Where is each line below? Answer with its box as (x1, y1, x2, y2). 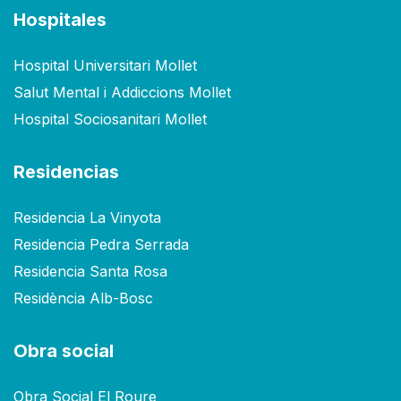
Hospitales (13, 9, 107, 31)
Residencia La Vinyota (13, 209, 161, 227)
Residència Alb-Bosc (13, 289, 153, 308)
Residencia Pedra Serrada (13, 235, 189, 254)
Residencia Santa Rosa (13, 262, 167, 281)
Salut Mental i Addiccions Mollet (13, 83, 231, 102)
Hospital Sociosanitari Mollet (13, 110, 207, 129)
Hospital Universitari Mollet (13, 56, 197, 75)
